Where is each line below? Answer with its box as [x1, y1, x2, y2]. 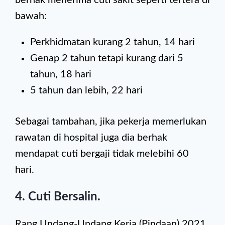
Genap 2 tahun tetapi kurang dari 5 [30, 53, 183, 63]
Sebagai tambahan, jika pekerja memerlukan [15, 117, 206, 127]
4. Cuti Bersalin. [15, 191, 100, 203]
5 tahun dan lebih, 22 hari [30, 85, 143, 95]
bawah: [15, 11, 47, 21]
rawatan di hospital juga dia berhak [15, 133, 167, 143]
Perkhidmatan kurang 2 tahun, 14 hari [30, 37, 195, 47]
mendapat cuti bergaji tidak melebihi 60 [15, 149, 189, 159]
